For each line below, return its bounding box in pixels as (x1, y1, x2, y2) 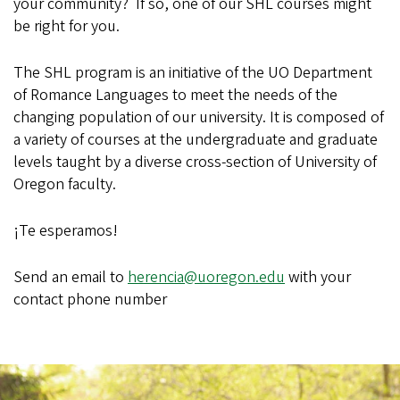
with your (285, 265, 351, 288)
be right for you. (13, 14, 120, 37)
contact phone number (13, 287, 167, 311)
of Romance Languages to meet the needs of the (13, 83, 337, 106)
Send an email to (13, 265, 128, 288)
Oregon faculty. (13, 172, 116, 196)
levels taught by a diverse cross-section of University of (13, 150, 377, 173)
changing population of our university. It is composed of (13, 105, 384, 129)
